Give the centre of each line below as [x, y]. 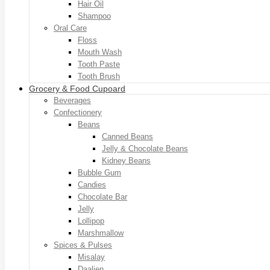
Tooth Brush [99, 76]
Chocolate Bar [102, 196]
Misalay [91, 257]
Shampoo [94, 16]
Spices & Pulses [83, 245]
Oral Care [70, 28]
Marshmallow [101, 233]
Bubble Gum [99, 172]
